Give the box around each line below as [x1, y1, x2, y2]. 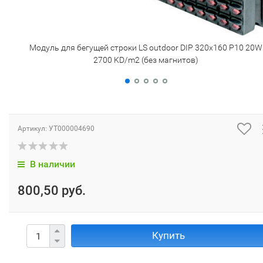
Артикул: [18, 124, 49, 133]
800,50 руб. [18, 183, 86, 198]
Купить [151, 230, 185, 241]
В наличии [28, 159, 75, 170]
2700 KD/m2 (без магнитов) [93, 55, 198, 65]
